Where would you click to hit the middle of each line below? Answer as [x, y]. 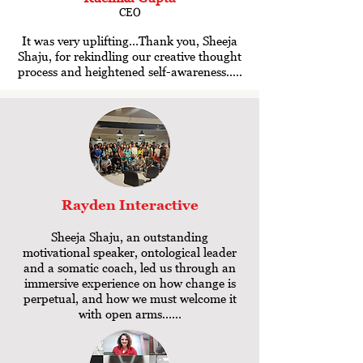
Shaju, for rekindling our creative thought [130, 56]
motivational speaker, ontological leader [130, 252]
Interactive [158, 205]
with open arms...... [130, 314]
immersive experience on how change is [130, 283]
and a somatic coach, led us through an [130, 267]
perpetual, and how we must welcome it [130, 298]
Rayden [90, 205]
